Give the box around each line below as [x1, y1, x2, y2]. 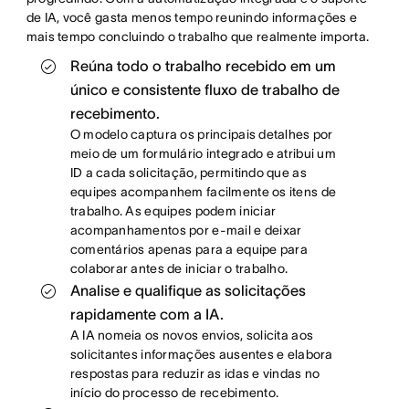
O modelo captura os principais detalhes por [69, 126, 333, 142]
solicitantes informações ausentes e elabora [69, 346, 333, 362]
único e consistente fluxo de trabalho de [69, 80, 340, 98]
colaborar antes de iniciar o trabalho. [69, 260, 288, 276]
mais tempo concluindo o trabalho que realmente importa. [26, 28, 370, 44]
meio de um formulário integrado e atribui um [69, 145, 336, 161]
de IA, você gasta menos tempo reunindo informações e [26, 9, 358, 25]
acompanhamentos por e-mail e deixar [69, 222, 302, 237]
